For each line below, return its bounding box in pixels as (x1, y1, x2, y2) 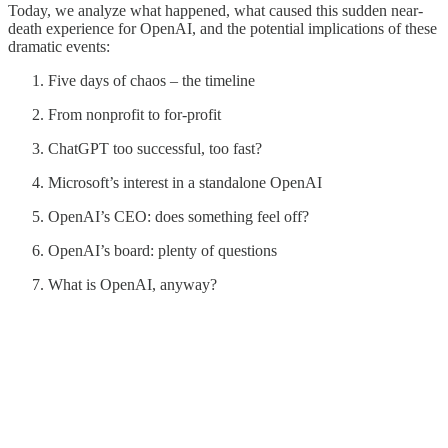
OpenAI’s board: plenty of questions (48, 241, 281, 259)
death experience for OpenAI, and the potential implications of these (8, 19, 437, 37)
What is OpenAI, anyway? (48, 275, 217, 293)
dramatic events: (8, 37, 110, 55)
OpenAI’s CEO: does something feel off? (48, 207, 309, 225)
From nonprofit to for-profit (48, 105, 221, 123)
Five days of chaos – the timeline (48, 71, 255, 89)
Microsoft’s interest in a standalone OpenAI (48, 173, 322, 191)
